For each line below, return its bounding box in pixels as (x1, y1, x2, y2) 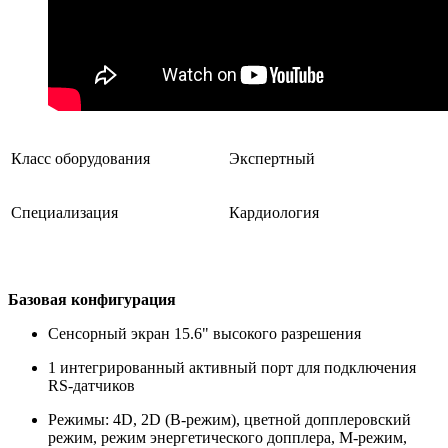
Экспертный (229, 149, 315, 167)
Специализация (11, 203, 118, 221)
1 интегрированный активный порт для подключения (48, 358, 416, 376)
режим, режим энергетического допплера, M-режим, (48, 428, 407, 446)
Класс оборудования (11, 149, 150, 167)
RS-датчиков (48, 376, 135, 394)
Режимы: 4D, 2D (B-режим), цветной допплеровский (48, 410, 411, 428)
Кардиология (229, 203, 319, 221)
